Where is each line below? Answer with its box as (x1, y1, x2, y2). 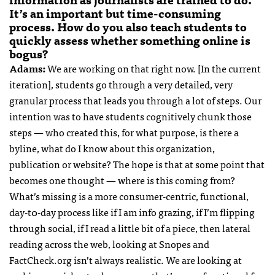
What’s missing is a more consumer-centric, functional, (9, 188, 249, 204)
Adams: (9, 60, 45, 77)
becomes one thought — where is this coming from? (9, 172, 235, 188)
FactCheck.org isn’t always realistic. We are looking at (9, 252, 242, 268)
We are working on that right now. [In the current (45, 60, 261, 77)
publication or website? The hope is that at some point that (9, 156, 265, 172)
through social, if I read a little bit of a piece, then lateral (9, 220, 250, 236)
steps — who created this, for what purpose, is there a (9, 124, 239, 141)
